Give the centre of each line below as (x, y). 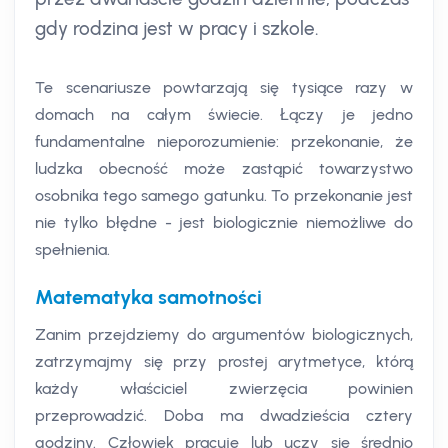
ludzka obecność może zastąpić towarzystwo (224, 169)
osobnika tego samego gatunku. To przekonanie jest (224, 196)
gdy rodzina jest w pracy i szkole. (177, 29)
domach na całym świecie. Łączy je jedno (224, 115)
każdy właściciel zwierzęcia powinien (224, 389)
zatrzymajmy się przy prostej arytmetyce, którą (224, 362)
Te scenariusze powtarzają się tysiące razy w (224, 88)
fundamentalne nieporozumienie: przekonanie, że (224, 142)
